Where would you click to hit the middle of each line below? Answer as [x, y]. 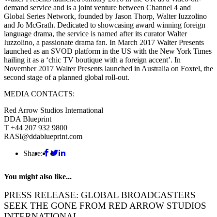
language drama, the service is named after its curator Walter [95, 34]
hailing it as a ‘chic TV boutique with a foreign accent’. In [92, 60]
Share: [33, 153]
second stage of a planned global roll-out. [67, 77]
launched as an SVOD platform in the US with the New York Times [108, 51]
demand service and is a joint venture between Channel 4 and [97, 8]
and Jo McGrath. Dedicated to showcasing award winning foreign [105, 25]
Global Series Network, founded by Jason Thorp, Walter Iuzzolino [105, 16]
